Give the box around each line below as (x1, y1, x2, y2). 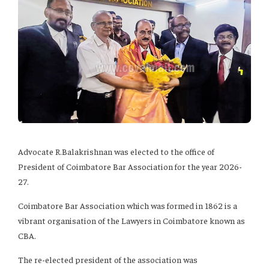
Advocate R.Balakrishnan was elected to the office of (18, 146, 214, 157)
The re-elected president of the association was (18, 254, 198, 265)
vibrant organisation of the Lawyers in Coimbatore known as (18, 215, 245, 226)
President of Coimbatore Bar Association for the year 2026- (18, 161, 242, 172)
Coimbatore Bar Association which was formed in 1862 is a (18, 200, 237, 211)
